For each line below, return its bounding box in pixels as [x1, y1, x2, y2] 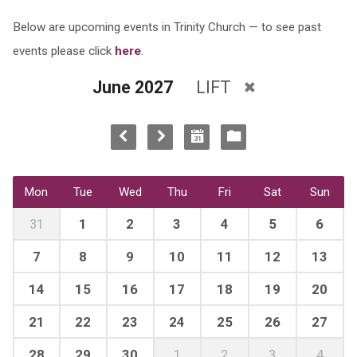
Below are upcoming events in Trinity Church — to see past [12, 20, 321, 34]
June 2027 [92, 76, 173, 97]
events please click [12, 44, 115, 58]
